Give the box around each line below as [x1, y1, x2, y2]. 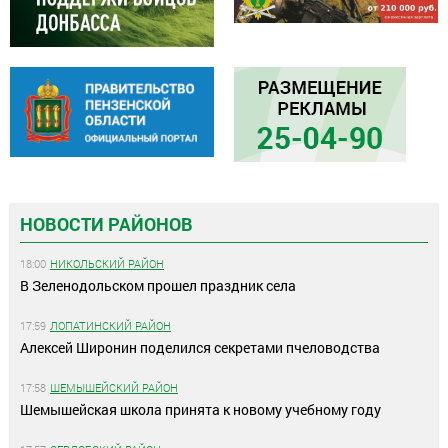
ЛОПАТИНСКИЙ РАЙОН [50, 318, 171, 334]
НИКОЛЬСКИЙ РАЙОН [50, 256, 164, 272]
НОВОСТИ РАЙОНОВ [20, 212, 193, 237]
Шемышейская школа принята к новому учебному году [20, 400, 381, 420]
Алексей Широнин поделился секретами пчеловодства [20, 338, 380, 358]
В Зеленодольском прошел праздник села [20, 276, 296, 296]
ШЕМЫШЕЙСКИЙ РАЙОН [50, 380, 178, 396]
